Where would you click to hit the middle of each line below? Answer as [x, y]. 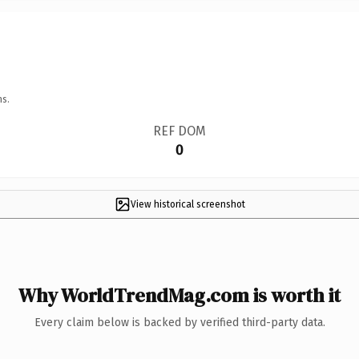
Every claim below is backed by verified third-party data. [179, 322]
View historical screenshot [188, 204]
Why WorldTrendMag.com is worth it [179, 295]
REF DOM [179, 131]
